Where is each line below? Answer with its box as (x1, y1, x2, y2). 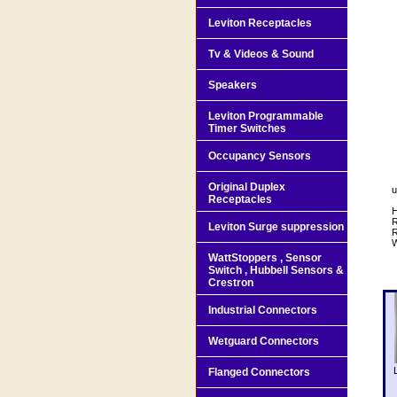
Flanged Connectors (208, 365, 310, 378)
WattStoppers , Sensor (208, 251, 322, 264)
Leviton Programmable (208, 109, 323, 122)
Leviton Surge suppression (208, 220, 344, 233)
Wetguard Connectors (208, 334, 319, 347)
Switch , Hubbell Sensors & (208, 263, 344, 276)
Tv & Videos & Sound (208, 47, 314, 60)
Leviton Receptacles (208, 16, 312, 29)
